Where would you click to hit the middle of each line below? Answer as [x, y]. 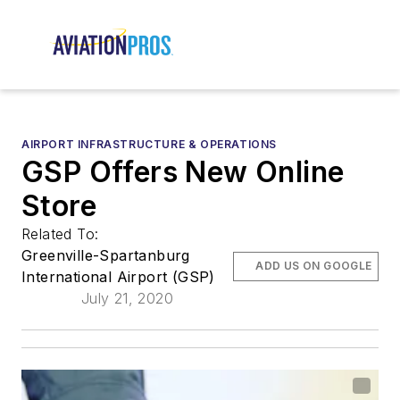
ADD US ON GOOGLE [314, 266]
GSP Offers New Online [183, 172]
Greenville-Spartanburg [106, 256]
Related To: [62, 234]
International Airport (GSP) [118, 277]
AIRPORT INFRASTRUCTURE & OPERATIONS [149, 145]
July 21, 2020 [127, 299]
